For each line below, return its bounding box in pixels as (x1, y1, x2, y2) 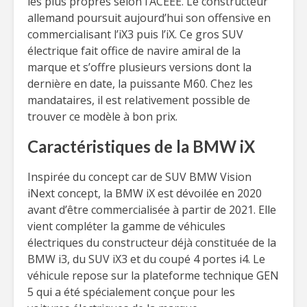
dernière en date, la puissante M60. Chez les (27, 76, 253, 91)
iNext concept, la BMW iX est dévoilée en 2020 (27, 186, 262, 201)
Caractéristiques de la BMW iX (27, 136, 255, 156)
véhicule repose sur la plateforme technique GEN (27, 268, 279, 283)
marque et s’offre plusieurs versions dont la (27, 60, 251, 75)
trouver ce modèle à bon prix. (27, 109, 177, 124)
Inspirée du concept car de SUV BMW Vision (27, 169, 251, 184)
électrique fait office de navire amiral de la (27, 43, 241, 58)
